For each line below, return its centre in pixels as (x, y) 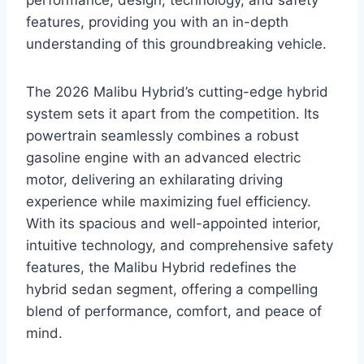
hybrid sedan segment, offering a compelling (172, 290)
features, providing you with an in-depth (157, 22)
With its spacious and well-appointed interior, (173, 224)
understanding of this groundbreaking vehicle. (176, 44)
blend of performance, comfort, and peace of (174, 312)
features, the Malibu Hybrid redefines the (161, 268)
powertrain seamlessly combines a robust (162, 136)
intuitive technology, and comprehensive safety (180, 246)
